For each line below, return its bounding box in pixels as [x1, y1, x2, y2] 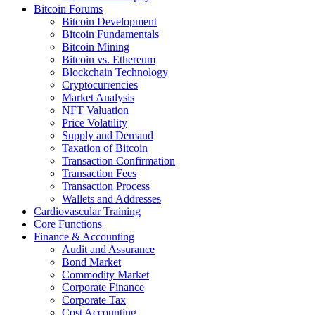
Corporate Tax [62, 294, 126, 306]
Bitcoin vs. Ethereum [62, 53, 155, 65]
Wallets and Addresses [62, 193, 161, 205]
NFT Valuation [62, 104, 129, 116]
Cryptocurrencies [62, 79, 138, 91]
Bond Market [62, 256, 121, 268]
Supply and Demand [62, 129, 153, 141]
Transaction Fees [62, 167, 136, 179]
